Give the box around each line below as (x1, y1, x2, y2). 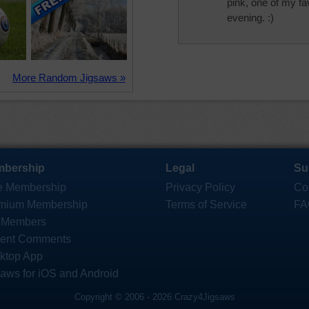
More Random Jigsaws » (12, 72, 126, 83)
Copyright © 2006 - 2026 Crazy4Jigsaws (74, 292, 235, 302)
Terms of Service (166, 199, 247, 210)
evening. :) (227, 12, 274, 23)
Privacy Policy (166, 181, 235, 193)
